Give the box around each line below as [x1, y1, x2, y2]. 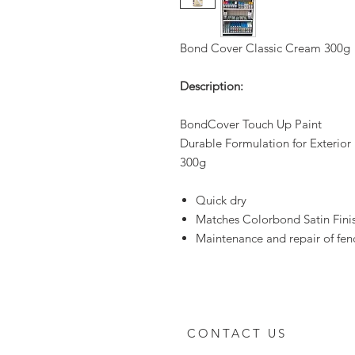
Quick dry [196, 193, 246, 208]
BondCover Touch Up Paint [180, 116, 322, 132]
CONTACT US [187, 326, 287, 341]
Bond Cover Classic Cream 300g [180, 40, 350, 55]
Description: [180, 78, 243, 94]
